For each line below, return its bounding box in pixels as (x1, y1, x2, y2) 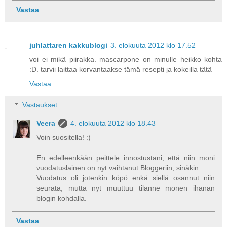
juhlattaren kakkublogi (29, 41, 107, 50)
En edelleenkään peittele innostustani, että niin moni (36, 153, 215, 162)
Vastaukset (22, 100, 58, 109)
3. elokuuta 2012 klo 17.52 (110, 41, 196, 50)
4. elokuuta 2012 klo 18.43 (70, 119, 156, 127)
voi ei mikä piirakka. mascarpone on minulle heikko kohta (29, 55, 222, 64)
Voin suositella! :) (36, 133, 91, 141)
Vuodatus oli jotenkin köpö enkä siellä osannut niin (36, 173, 215, 182)
